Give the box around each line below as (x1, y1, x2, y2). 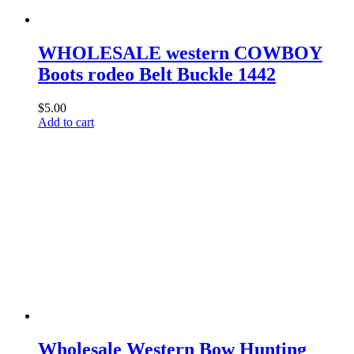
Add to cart (38, 115, 94, 130)
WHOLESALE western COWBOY (38, 43, 322, 64)
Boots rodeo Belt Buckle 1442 (38, 64, 276, 85)
